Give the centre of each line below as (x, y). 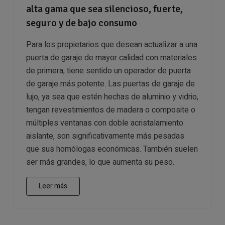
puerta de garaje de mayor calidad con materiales (111, 58)
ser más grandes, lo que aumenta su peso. (100, 162)
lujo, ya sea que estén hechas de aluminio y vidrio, (112, 97)
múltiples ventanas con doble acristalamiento (104, 123)
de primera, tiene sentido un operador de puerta (108, 71)
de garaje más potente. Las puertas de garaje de (110, 84)
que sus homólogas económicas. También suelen (112, 149)
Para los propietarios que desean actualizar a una (111, 44)
